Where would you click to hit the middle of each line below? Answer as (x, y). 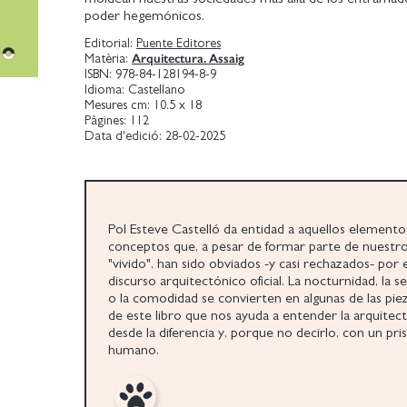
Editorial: (111, 43)
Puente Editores (179, 43)
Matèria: (109, 58)
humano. (134, 349)
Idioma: (107, 89)
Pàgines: (108, 120)
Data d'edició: (125, 135)
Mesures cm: (119, 104)
